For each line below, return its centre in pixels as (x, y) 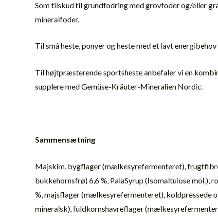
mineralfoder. (57, 19)
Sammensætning (65, 140)
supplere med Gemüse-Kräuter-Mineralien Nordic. (119, 86)
